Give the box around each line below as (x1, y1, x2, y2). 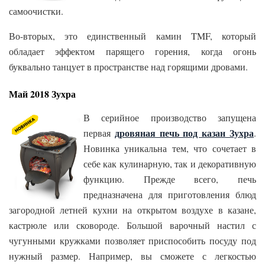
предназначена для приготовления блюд (83, 188, 256, 201)
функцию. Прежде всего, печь (83, 173, 256, 186)
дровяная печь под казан (115, 126, 225, 140)
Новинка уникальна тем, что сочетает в (83, 142, 256, 155)
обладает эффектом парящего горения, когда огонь (9, 45, 256, 58)
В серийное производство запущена (83, 111, 256, 124)
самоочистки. (9, 5, 63, 18)
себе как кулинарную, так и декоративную (83, 157, 256, 170)
